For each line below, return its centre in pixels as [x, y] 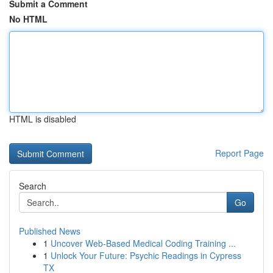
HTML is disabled [43, 119]
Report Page [239, 153]
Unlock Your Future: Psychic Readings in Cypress [146, 255]
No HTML [28, 19]
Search [33, 186]
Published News [50, 231]
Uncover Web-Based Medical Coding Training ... [143, 243]
